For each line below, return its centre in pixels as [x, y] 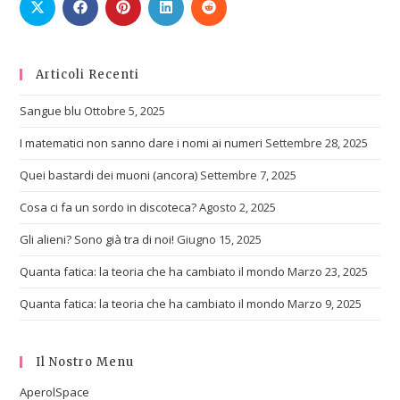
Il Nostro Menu [85, 362]
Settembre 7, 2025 [249, 175]
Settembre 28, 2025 [317, 143]
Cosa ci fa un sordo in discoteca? [108, 208]
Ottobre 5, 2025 [125, 111]
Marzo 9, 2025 [325, 304]
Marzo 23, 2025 [328, 272]
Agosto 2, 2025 [238, 208]
